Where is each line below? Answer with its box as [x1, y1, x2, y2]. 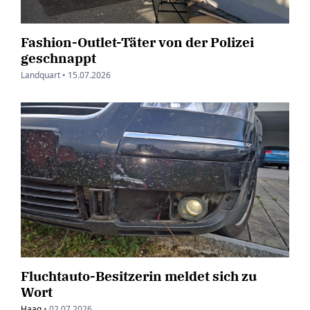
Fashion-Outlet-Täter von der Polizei [21, 33, 254, 51]
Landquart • [21, 69, 66, 82]
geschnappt [21, 49, 96, 67]
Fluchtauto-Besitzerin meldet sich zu [21, 266, 257, 284]
